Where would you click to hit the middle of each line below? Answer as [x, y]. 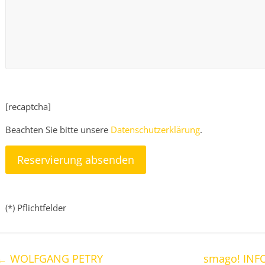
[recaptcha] [28, 107]
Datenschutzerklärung [155, 130]
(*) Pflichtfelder [36, 208]
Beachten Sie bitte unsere [58, 130]
